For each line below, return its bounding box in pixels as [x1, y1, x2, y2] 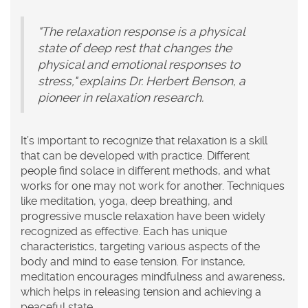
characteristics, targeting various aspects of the [21, 240, 260, 254]
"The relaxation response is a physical [38, 25, 245, 39]
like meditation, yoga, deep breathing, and [21, 195, 232, 208]
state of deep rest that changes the [38, 41, 232, 56]
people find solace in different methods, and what [21, 164, 270, 178]
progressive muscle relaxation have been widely [21, 210, 265, 223]
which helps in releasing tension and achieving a [21, 285, 261, 299]
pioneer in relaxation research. [38, 91, 203, 105]
